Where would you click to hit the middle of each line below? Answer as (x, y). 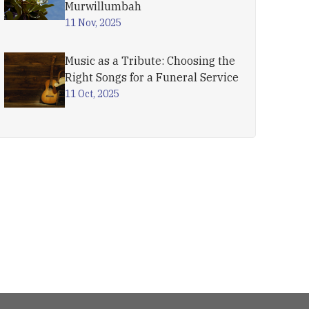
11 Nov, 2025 (93, 23)
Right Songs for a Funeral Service (152, 77)
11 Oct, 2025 (92, 94)
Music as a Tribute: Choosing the (150, 61)
